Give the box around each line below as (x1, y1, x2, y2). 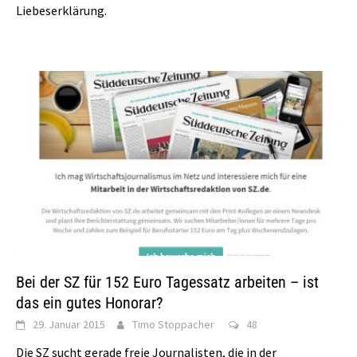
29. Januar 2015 (33, 316, 105, 331)
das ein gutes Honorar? (16, 292, 163, 312)
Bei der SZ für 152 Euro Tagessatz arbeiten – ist (16, 272, 319, 292)
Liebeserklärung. (16, 2, 107, 19)
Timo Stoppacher (132, 316, 214, 331)
